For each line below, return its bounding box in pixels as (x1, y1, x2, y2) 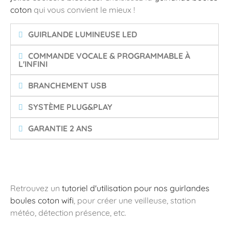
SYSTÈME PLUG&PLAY (28, 102, 113, 112)
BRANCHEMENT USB (28, 80, 107, 90)
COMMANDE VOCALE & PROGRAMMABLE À (28, 51, 191, 61)
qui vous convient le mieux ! (32, 5, 135, 15)
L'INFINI (18, 59, 48, 69)
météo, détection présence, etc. (10, 208, 126, 218)
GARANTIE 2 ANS (28, 123, 93, 133)
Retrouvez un (10, 183, 62, 193)
